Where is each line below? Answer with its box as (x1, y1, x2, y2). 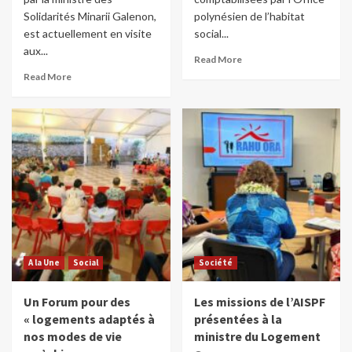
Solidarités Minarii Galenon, (24, 9, 156, 24)
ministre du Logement (193, 328, 321, 345)
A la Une (28, 257, 60, 269)
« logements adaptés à (24, 311, 155, 328)
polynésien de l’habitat (193, 9, 305, 24)
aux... (24, 44, 48, 58)
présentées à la (193, 311, 282, 328)
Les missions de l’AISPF (193, 294, 325, 310)
